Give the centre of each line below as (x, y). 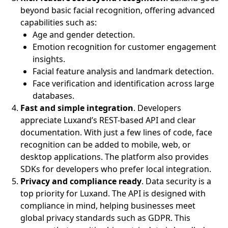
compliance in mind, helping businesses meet (108, 206)
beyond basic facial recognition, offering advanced (118, 10)
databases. (53, 96)
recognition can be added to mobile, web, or (106, 145)
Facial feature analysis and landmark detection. (123, 72)
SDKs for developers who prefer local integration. (116, 169)
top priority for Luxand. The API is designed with (113, 194)
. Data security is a (176, 181)
